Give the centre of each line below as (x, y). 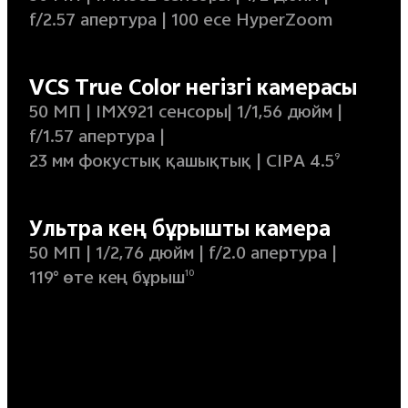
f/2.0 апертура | (272, 255)
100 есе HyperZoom (251, 22)
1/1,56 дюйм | (289, 114)
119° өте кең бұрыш (107, 280)
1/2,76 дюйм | (149, 255)
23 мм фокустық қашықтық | (145, 163)
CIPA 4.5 (300, 163)
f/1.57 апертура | (97, 138)
